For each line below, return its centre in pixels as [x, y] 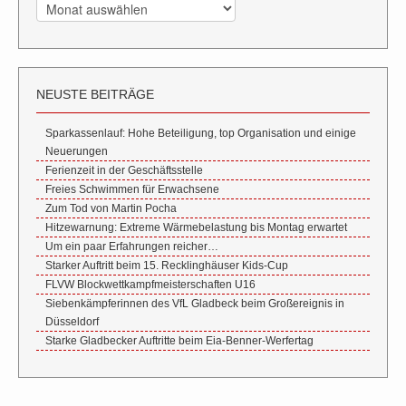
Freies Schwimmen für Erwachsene [132, 189]
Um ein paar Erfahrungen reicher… [132, 246]
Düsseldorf [72, 321]
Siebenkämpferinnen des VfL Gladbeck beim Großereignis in [195, 303]
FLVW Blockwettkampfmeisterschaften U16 [150, 284]
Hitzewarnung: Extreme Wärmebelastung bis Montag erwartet [196, 227]
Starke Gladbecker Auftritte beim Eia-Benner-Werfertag [179, 340]
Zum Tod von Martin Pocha [111, 208]
